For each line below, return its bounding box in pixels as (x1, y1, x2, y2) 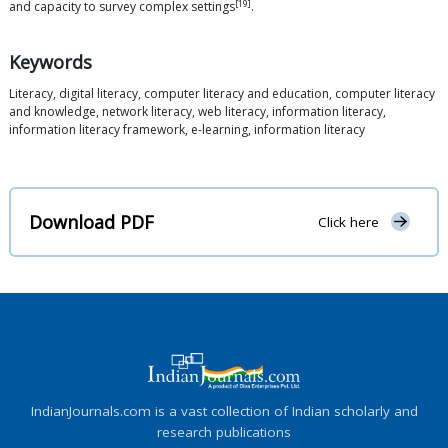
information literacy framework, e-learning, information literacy (9, 121, 365, 139)
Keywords (9, 50, 92, 75)
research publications (157, 422, 291, 441)
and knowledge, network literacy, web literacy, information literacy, (9, 103, 386, 121)
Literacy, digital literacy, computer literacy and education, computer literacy (9, 85, 435, 103)
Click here (317, 213, 379, 232)
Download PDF (29, 209, 154, 234)
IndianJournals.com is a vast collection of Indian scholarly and (30, 401, 418, 420)
